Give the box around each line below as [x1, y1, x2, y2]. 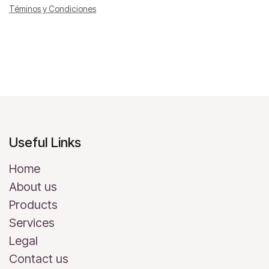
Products [9, 197, 58, 212]
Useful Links [9, 134, 81, 150]
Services [9, 215, 55, 230]
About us [9, 179, 57, 194]
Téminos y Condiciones [9, 3, 96, 14]
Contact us [9, 251, 68, 266]
